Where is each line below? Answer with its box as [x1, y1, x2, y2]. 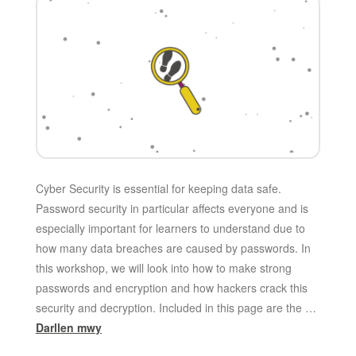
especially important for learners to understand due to [35, 219, 305, 236]
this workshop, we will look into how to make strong [35, 259, 292, 276]
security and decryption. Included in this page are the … [35, 299, 316, 315]
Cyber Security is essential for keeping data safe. [35, 180, 281, 196]
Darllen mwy [35, 319, 102, 335]
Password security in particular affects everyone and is [35, 199, 308, 216]
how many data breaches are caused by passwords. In [35, 239, 311, 256]
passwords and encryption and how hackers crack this [35, 279, 308, 296]
